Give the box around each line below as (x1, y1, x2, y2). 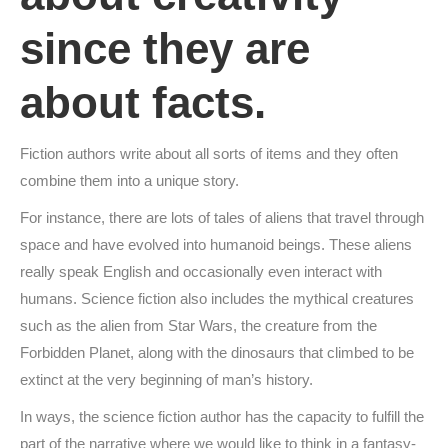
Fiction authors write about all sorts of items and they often (20, 145, 398, 162)
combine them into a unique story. (20, 172, 239, 189)
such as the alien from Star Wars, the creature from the (20, 317, 377, 334)
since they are (20, 24, 310, 73)
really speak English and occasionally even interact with (20, 263, 382, 280)
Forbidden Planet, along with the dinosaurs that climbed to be (20, 344, 414, 361)
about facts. (20, 78, 266, 127)
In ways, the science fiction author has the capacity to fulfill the (20, 408, 424, 425)
